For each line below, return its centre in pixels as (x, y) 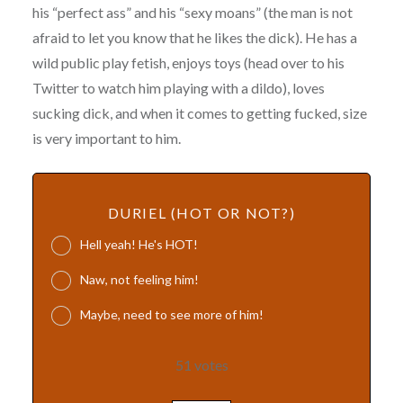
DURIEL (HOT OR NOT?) (201, 213)
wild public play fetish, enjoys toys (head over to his (188, 63)
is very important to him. (107, 139)
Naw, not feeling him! (139, 279)
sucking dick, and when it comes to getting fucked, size (199, 113)
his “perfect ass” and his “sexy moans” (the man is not (192, 13)
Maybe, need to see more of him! (171, 314)
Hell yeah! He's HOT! (139, 245)
